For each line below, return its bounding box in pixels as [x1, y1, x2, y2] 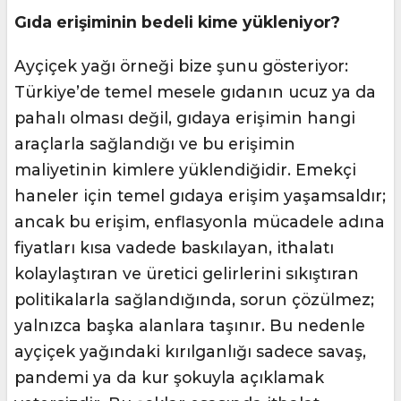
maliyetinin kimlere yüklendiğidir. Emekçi [14, 160, 356, 180]
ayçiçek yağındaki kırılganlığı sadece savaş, [14, 342, 366, 362]
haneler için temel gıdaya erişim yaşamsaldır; [14, 186, 386, 206]
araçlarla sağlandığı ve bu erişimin [14, 134, 295, 154]
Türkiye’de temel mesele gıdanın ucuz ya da [14, 82, 376, 102]
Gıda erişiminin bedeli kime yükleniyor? [14, 13, 340, 32]
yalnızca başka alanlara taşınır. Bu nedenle [14, 316, 365, 336]
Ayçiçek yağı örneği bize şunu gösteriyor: [14, 56, 348, 76]
